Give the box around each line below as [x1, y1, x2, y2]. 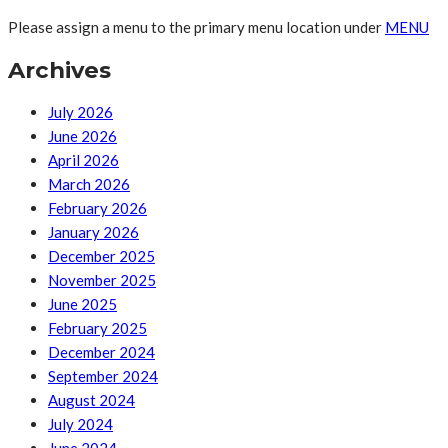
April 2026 [48, 151, 119, 170]
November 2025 [48, 271, 156, 290]
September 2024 [48, 367, 158, 386]
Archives [8, 55, 111, 84]
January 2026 [48, 223, 139, 242]
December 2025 [48, 247, 155, 266]
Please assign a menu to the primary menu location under [8, 18, 385, 36]
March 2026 [48, 175, 130, 194]
